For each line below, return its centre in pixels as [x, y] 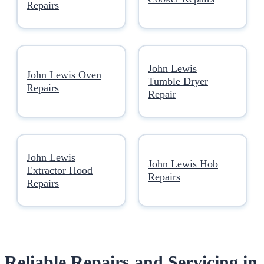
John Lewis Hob [183, 164]
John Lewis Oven [64, 75]
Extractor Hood [60, 170]
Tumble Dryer [178, 81]
